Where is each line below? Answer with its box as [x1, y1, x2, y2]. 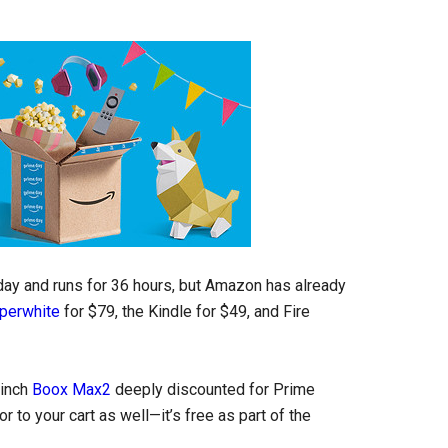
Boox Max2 [32, 380, 111, 399]
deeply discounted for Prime [111, 380, 315, 399]
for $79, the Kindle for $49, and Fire [60, 302, 310, 321]
